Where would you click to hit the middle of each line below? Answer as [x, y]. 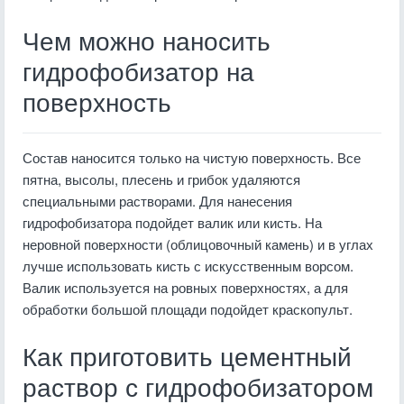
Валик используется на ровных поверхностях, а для [185, 287]
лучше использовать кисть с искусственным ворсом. [188, 266]
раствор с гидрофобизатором [198, 388]
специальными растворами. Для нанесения [157, 201]
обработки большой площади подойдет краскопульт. [188, 309]
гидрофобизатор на [138, 73]
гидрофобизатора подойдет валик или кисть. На [172, 222]
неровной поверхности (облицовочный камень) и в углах [198, 244]
